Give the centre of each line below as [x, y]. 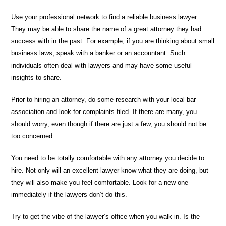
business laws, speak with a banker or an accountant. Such [98, 53]
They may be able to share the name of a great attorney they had [106, 29]
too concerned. [33, 136]
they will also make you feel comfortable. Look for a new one [100, 182]
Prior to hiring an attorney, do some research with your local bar [104, 100]
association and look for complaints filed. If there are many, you [104, 112]
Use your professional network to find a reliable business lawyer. [105, 17]
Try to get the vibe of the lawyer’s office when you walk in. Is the [106, 217]
